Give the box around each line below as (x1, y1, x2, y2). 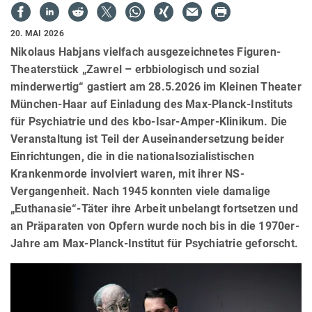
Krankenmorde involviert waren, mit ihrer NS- (10, 166, 244, 180)
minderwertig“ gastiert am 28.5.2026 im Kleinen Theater (10, 79, 302, 93)
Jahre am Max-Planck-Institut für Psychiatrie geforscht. (10, 236, 299, 250)
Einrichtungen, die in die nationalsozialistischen (10, 149, 254, 163)
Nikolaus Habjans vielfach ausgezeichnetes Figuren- (10, 45, 281, 58)
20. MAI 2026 (10, 28, 64, 38)
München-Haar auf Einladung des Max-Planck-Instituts (10, 97, 293, 111)
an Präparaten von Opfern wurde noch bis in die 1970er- (10, 219, 299, 233)
